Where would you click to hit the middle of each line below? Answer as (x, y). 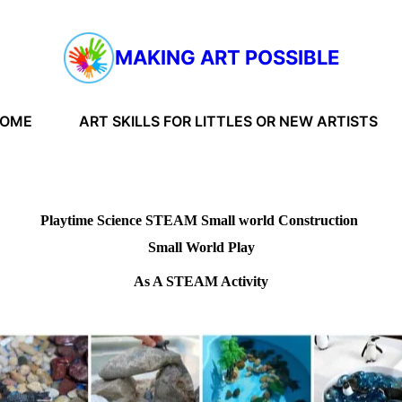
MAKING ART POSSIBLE (227, 57)
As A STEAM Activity (201, 281)
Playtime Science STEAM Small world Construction (201, 220)
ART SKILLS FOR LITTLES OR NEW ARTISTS (229, 121)
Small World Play (201, 247)
